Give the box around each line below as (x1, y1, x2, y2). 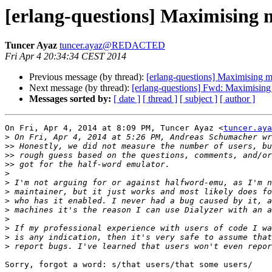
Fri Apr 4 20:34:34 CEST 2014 (5, 51, 126, 62)
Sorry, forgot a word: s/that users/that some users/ (5, 260, 253, 270)
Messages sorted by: (29, 93, 111, 104)
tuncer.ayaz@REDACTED (59, 40, 165, 51)
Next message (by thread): (29, 83, 132, 93)
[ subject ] (180, 93, 217, 104)
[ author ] (220, 93, 255, 104)
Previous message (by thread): (29, 72, 146, 83)
